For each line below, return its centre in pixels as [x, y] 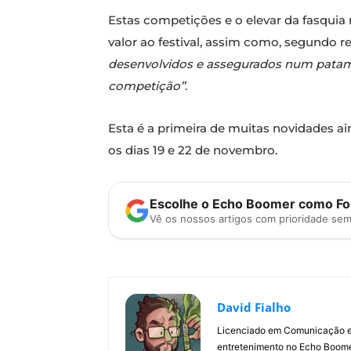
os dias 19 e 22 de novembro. [193, 150]
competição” [147, 86]
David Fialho [254, 308]
